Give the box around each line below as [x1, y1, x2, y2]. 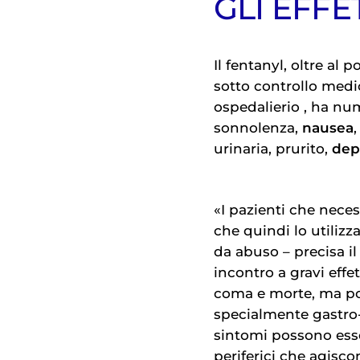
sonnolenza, [214, 119, 302, 136]
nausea [302, 119, 354, 136]
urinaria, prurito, [214, 140, 332, 157]
